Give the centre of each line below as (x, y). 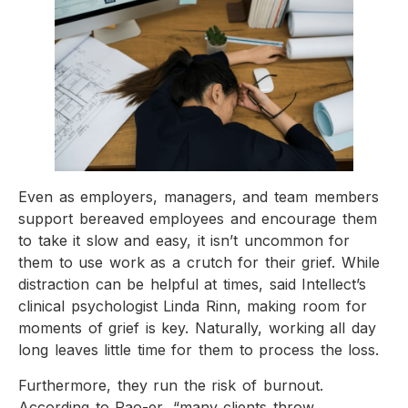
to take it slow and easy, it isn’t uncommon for (184, 241)
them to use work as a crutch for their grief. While (199, 263)
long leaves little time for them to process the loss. (199, 350)
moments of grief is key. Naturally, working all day (197, 328)
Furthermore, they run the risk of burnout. (171, 385)
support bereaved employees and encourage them (198, 219)
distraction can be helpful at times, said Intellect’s (193, 285)
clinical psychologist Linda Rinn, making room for (193, 306)
